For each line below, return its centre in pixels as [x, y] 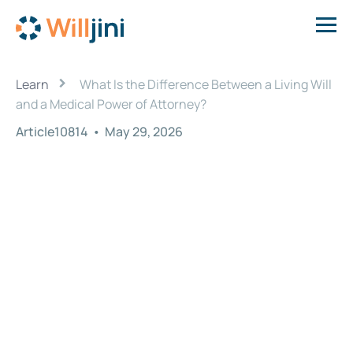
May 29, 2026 [144, 132]
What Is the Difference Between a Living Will [206, 84]
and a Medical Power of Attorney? [111, 104]
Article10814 [53, 132]
